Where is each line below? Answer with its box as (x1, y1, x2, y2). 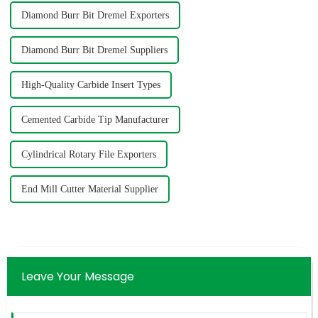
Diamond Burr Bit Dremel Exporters (21, 10, 169, 21)
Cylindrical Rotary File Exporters (21, 149, 156, 160)
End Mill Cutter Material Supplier (21, 184, 158, 195)
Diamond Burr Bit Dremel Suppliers (21, 45, 168, 56)
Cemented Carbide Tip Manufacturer (21, 114, 169, 126)
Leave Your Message (21, 268, 134, 285)
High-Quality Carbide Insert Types (21, 79, 160, 91)
